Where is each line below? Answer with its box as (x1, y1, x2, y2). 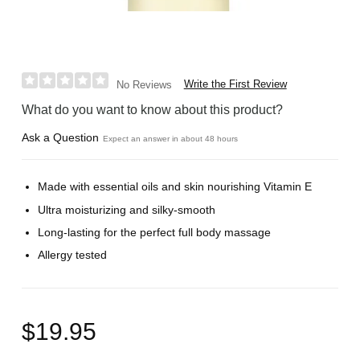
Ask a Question (22, 130, 100, 144)
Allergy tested (38, 247, 108, 261)
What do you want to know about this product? (22, 102, 284, 117)
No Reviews (116, 78, 172, 91)
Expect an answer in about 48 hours (103, 133, 239, 143)
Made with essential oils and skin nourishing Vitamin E (38, 180, 313, 194)
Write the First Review (183, 77, 287, 90)
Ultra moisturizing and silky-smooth (38, 202, 216, 216)
